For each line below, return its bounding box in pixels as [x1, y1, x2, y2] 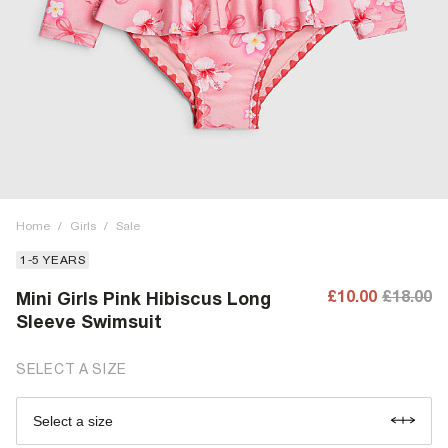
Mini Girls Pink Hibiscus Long [16, 288, 271, 309]
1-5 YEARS [20, 253, 86, 267]
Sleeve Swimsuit [16, 311, 162, 332]
